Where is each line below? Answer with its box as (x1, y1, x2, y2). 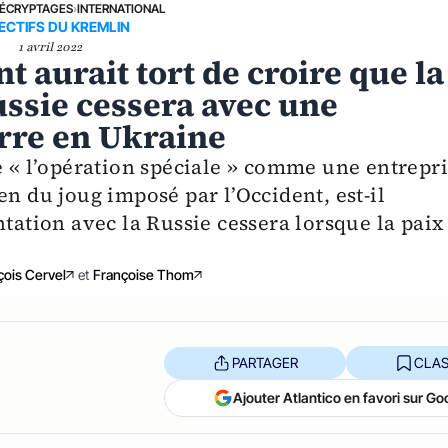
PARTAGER (231, 353, 298, 371)
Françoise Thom (92, 266, 194, 284)
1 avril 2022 (18, 39, 83, 56)
